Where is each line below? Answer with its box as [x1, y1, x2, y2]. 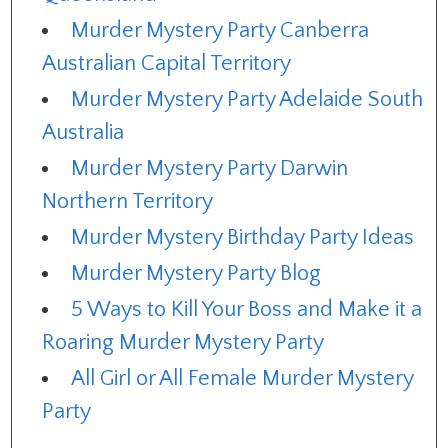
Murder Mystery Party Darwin [71, 155, 349, 181]
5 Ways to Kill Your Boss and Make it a [71, 296, 423, 322]
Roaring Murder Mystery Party [42, 329, 325, 355]
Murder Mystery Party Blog [71, 260, 322, 286]
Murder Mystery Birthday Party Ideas [71, 224, 415, 250]
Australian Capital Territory [42, 50, 292, 76]
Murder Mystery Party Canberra [71, 17, 370, 43]
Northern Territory [42, 188, 214, 214]
